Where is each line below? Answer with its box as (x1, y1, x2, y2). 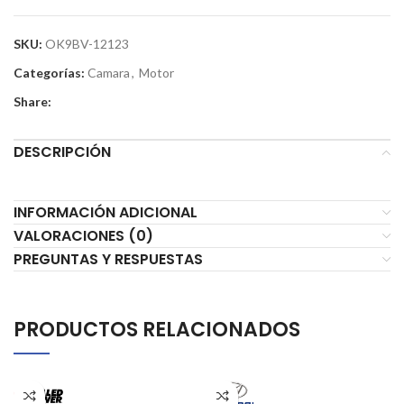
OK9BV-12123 (45, 36, 129, 52)
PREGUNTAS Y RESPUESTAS (14, 249, 203, 271)
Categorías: (14, 65, 85, 81)
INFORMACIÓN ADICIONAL (14, 202, 197, 224)
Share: (14, 94, 51, 110)
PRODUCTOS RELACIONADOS (14, 316, 300, 344)
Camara (87, 65, 130, 81)
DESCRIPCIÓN (14, 142, 111, 163)
